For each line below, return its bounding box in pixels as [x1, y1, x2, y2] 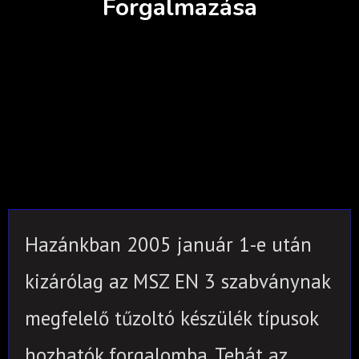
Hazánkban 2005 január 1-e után [25, 231, 312, 257]
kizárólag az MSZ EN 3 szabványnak [25, 268, 330, 294]
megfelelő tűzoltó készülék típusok [25, 305, 318, 331]
